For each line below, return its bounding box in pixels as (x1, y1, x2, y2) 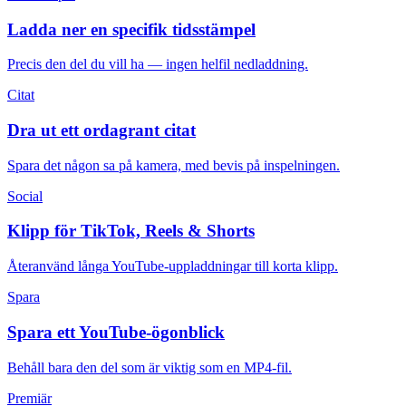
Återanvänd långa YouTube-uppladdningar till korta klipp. (7, 258, 338, 275)
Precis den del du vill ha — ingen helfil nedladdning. (7, 56, 308, 72)
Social (7, 188, 43, 204)
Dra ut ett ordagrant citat (7, 121, 196, 140)
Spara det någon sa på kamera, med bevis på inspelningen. (7, 157, 340, 173)
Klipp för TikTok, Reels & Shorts (7, 221, 255, 241)
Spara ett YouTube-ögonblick (7, 322, 225, 342)
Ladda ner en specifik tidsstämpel (7, 19, 256, 39)
